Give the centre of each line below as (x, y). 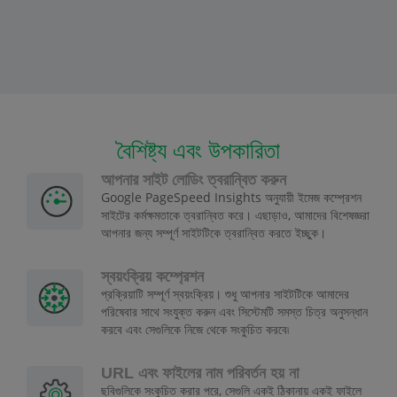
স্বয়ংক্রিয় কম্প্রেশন (152, 277)
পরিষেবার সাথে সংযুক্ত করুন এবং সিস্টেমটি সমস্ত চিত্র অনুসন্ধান (234, 312)
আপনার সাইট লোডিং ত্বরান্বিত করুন (194, 180)
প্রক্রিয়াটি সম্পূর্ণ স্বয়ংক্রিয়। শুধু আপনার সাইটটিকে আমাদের (225, 294)
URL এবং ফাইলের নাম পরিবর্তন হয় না (200, 374)
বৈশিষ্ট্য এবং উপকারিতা (198, 151)
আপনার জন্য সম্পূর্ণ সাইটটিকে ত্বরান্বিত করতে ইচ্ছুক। (214, 233)
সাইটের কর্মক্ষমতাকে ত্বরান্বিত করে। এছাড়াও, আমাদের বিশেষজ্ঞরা (235, 215)
